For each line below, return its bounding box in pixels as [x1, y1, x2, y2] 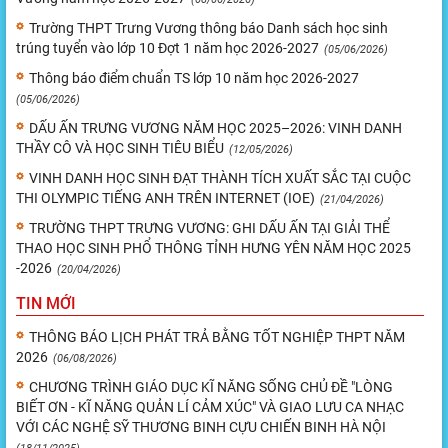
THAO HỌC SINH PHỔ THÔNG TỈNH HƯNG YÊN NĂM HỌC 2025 [16, 239, 411, 256]
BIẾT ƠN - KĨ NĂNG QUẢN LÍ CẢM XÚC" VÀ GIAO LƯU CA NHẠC [16, 398, 404, 415]
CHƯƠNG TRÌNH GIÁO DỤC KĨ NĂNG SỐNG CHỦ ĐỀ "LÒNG [29, 378, 393, 395]
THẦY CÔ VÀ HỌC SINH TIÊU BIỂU [16, 139, 224, 156]
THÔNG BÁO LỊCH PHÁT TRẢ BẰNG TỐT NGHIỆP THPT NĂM [29, 328, 405, 345]
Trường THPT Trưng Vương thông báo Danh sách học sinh [29, 19, 388, 36]
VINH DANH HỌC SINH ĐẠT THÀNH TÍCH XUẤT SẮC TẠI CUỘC [29, 169, 411, 186]
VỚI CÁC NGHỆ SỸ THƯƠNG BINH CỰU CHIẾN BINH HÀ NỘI [16, 418, 386, 435]
